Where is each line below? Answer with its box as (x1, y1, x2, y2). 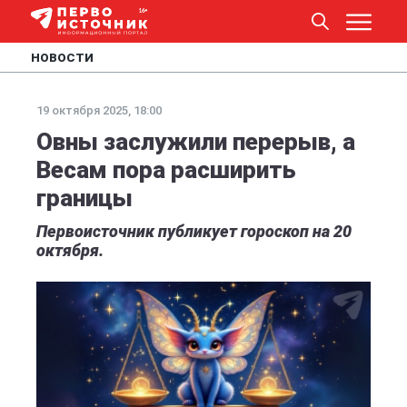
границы (36, 184, 133, 212)
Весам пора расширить (36, 156, 296, 184)
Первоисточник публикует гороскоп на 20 (36, 222, 352, 241)
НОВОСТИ (31, 51, 94, 65)
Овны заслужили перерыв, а (36, 128, 355, 155)
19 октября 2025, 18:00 (36, 104, 162, 117)
